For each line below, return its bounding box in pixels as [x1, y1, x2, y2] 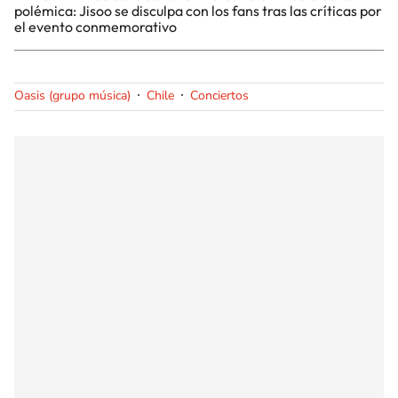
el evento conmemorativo [14, 17, 177, 36]
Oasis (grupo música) [14, 86, 131, 104]
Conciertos [190, 86, 249, 104]
